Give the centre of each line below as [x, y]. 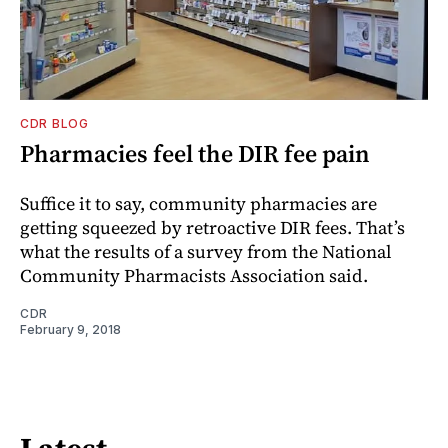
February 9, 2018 [70, 330]
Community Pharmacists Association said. [194, 276]
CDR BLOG [54, 124]
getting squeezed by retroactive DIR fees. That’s [212, 228]
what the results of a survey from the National [206, 252]
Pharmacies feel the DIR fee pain [195, 154]
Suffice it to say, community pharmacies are [198, 204]
